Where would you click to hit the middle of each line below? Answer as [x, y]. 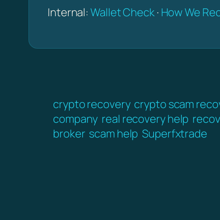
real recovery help [145, 119]
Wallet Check [123, 12]
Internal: [69, 12]
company [76, 119]
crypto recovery [92, 104]
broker [69, 133]
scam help [114, 133]
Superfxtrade [175, 133]
